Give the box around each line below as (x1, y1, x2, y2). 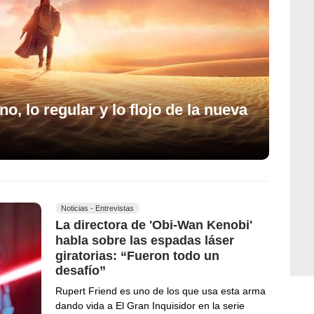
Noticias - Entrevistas (61, 204, 134, 213)
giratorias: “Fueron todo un (55, 248, 219, 263)
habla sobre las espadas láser (55, 233, 234, 247)
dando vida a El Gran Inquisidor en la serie (55, 300, 245, 312)
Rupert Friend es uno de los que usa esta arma (55, 285, 266, 297)
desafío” (55, 264, 106, 278)
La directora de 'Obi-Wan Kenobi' (55, 217, 252, 232)
